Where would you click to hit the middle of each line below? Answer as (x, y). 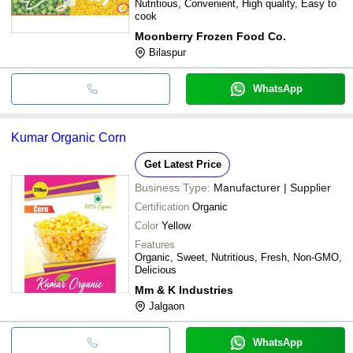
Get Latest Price (182, 164)
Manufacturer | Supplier (272, 187)
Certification (162, 206)
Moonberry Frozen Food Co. (210, 36)
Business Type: (173, 187)
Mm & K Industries (184, 290)
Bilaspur (167, 52)
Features (155, 244)
